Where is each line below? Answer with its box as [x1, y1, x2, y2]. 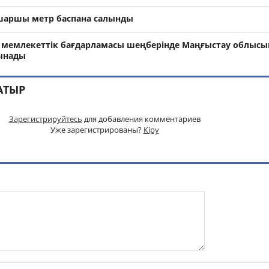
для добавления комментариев [82, 113, 201, 124]
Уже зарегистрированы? [50, 124, 144, 135]
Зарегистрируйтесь [8, 113, 82, 124]
